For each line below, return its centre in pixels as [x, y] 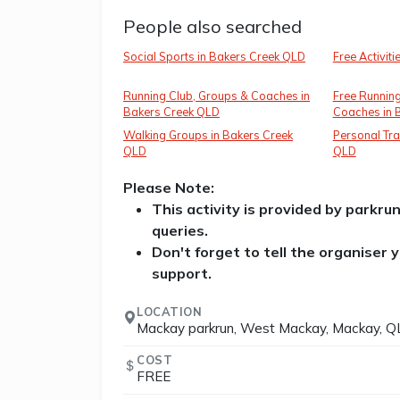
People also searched [212, 27]
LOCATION [170, 312]
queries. [180, 231]
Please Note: [169, 188]
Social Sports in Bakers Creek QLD [214, 57]
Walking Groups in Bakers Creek [208, 135]
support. [182, 274]
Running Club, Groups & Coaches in [217, 96]
